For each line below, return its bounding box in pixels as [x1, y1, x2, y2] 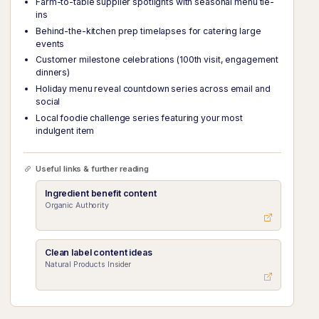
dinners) [36, 67, 70, 78]
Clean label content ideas [44, 247, 152, 258]
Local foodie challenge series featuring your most [36, 113, 243, 124]
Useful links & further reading [33, 164, 150, 174]
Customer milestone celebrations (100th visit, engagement [36, 54, 279, 66]
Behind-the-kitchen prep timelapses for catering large [36, 25, 261, 36]
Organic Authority [44, 201, 109, 211]
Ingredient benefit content [44, 188, 157, 199]
